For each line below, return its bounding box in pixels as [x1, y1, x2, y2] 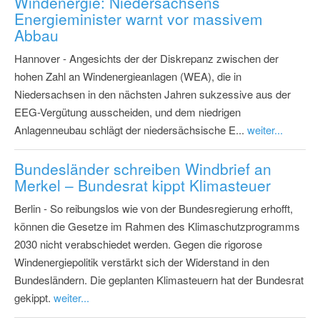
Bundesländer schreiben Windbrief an [14, 157, 271, 179]
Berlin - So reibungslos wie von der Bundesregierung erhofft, [14, 200, 293, 216]
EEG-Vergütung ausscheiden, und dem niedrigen [14, 104, 241, 119]
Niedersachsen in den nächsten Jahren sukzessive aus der [14, 86, 291, 101]
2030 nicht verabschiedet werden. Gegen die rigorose [14, 236, 262, 251]
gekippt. [14, 289, 54, 305]
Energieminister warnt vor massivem [14, 7, 263, 29]
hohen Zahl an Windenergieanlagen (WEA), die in [14, 68, 241, 84]
